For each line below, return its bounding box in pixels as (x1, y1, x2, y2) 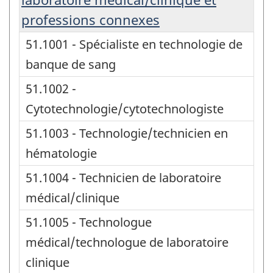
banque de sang (26, 55, 116, 73)
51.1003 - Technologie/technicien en (26, 124, 228, 141)
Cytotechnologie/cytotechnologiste (26, 100, 224, 117)
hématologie (26, 144, 97, 161)
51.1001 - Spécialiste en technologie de (26, 35, 243, 52)
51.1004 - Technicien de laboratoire (26, 169, 221, 186)
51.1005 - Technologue (26, 213, 152, 230)
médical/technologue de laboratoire (26, 233, 229, 250)
